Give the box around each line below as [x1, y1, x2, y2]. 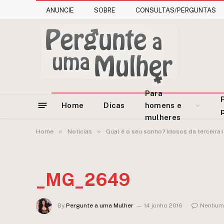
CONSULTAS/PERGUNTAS [135, 6, 216, 14]
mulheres [144, 113, 181, 121]
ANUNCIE [46, 6, 74, 14]
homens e [144, 101, 182, 109]
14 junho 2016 [144, 202, 182, 209]
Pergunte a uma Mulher [66, 202, 133, 209]
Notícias [67, 128, 92, 135]
